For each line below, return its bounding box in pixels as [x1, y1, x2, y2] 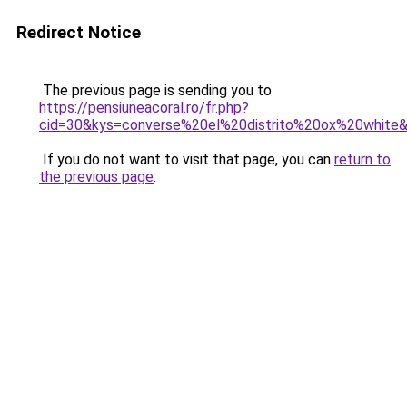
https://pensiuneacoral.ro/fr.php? [39, 99, 249, 116]
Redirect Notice [16, 22, 141, 43]
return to [334, 151, 391, 168]
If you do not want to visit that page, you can [39, 151, 334, 168]
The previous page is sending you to [39, 82, 272, 99]
